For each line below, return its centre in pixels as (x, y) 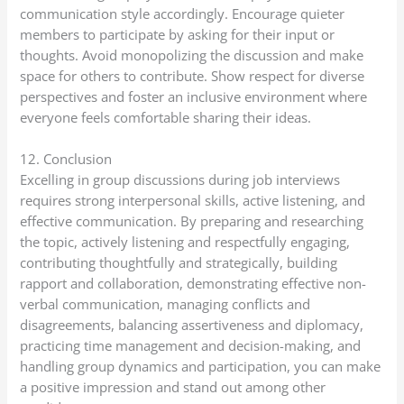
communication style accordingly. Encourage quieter (183, 13)
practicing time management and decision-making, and (191, 346)
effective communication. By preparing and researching (192, 221)
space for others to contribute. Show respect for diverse (193, 75)
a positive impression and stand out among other (173, 387)
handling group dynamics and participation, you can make (201, 367)
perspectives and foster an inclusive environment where (194, 96)
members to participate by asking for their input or (178, 34)
